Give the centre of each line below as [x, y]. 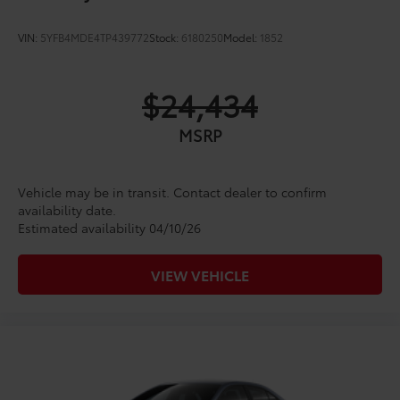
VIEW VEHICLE [200, 275]
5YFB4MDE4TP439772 [95, 37]
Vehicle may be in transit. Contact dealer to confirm [172, 192]
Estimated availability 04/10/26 [109, 228]
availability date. [67, 210]
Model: [242, 37]
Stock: [165, 37]
